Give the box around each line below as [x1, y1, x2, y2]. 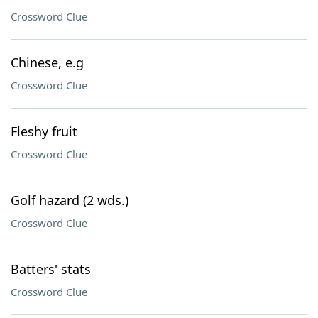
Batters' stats [11, 261, 91, 278]
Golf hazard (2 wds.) [11, 192, 128, 209]
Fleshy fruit [11, 123, 77, 140]
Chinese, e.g [11, 54, 84, 71]
